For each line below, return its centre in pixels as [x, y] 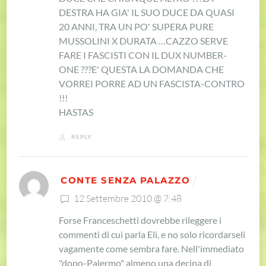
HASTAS [76, 112]
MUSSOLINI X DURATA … [113, 40]
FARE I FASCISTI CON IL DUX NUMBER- [143, 55]
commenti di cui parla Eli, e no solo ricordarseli [152, 234]
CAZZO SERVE [197, 40]
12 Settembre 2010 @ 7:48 [127, 198]
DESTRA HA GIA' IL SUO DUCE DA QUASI [147, 12]
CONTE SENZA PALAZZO [126, 181]
